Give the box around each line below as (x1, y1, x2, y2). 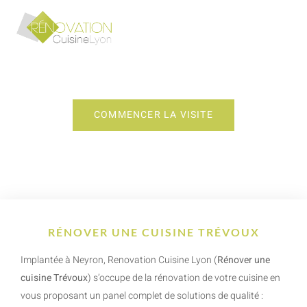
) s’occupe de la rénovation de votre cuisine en (88, 271, 280, 285)
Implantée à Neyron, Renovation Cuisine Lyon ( (21, 253, 217, 267)
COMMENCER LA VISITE (94, 108, 213, 122)
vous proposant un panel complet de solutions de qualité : (21, 288, 263, 303)
